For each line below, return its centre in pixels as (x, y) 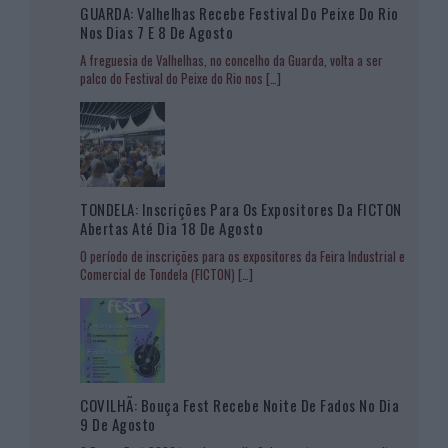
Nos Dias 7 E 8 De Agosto (156, 31)
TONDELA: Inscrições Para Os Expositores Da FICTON (241, 208)
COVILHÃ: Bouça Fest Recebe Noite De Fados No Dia (239, 404)
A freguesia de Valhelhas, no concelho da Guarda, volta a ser (231, 59)
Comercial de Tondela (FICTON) (159, 273)
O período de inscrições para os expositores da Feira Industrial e (242, 255)
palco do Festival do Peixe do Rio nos (173, 77)
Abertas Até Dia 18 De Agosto (171, 227)
